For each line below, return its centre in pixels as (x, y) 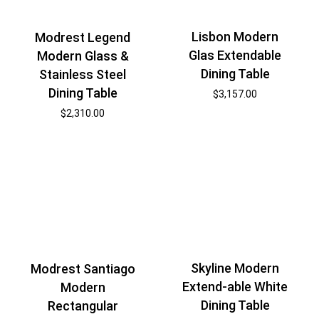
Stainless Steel (83, 74)
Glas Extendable (235, 56)
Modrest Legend (83, 37)
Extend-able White (235, 287)
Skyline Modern (235, 268)
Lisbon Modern (235, 37)
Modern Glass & (83, 56)
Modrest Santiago (83, 269)
